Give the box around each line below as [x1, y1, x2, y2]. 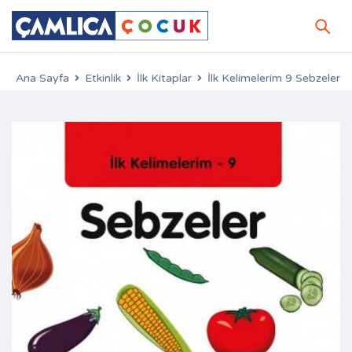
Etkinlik [85, 71, 121, 85]
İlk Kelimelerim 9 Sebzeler [207, 71, 340, 85]
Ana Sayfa [16, 71, 69, 85]
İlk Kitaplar [137, 71, 192, 85]
